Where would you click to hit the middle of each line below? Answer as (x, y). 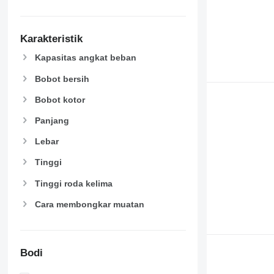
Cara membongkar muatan (89, 204)
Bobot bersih (62, 79)
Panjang (52, 121)
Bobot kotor (60, 99)
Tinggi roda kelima (73, 183)
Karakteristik (51, 39)
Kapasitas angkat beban (85, 58)
